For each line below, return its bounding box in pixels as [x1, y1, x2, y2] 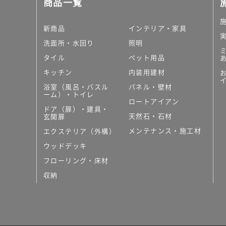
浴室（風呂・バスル [43, 82, 109, 92]
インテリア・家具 [129, 23, 187, 33]
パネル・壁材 [129, 82, 173, 92]
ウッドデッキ [43, 141, 87, 151]
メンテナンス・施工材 [129, 126, 201, 136]
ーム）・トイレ [43, 89, 94, 99]
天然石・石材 [129, 111, 173, 121]
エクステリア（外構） [43, 126, 116, 136]
